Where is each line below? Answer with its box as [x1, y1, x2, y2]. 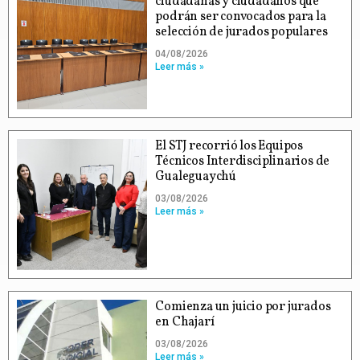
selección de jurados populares [155, 22, 328, 41]
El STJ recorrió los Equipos [155, 137, 303, 156]
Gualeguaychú [155, 168, 236, 186]
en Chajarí [155, 313, 215, 331]
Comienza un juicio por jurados [155, 297, 331, 316]
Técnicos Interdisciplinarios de [155, 153, 330, 171]
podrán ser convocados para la [155, 7, 326, 26]
